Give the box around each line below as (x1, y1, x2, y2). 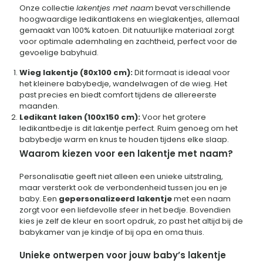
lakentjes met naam (76, 2, 153, 14)
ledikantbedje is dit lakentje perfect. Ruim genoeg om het (19, 123, 238, 134)
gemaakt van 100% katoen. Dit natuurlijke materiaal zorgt (19, 25, 234, 36)
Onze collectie (19, 2, 76, 14)
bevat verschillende (153, 2, 231, 14)
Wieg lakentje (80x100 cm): (19, 67, 133, 79)
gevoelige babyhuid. (19, 47, 99, 59)
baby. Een (19, 193, 59, 205)
